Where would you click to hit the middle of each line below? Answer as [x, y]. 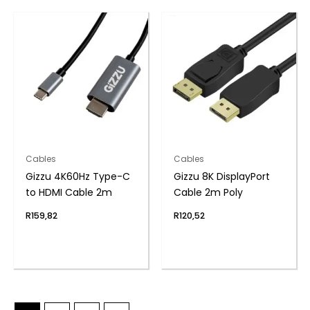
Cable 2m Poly [208, 193]
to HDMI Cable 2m [69, 193]
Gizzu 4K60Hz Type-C [77, 177]
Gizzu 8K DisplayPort [221, 177]
